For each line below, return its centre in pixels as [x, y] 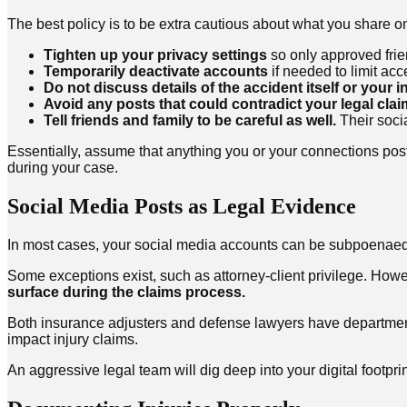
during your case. [63, 168]
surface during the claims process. [126, 292]
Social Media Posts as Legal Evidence [182, 207]
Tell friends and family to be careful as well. [190, 121]
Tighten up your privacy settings [155, 55]
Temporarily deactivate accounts [156, 72]
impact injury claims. [73, 339]
